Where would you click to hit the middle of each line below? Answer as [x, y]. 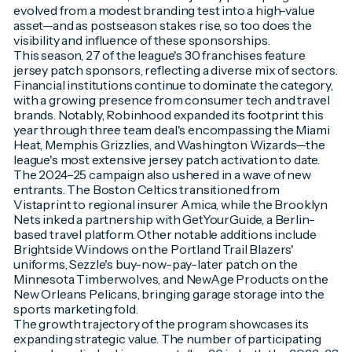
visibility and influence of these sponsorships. [141, 40]
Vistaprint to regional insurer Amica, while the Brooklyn [170, 204]
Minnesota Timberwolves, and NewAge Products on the [170, 279]
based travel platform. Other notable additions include [165, 234]
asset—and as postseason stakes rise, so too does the [162, 25]
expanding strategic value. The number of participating [167, 338]
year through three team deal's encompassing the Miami [171, 129]
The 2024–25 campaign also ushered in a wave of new [162, 174]
